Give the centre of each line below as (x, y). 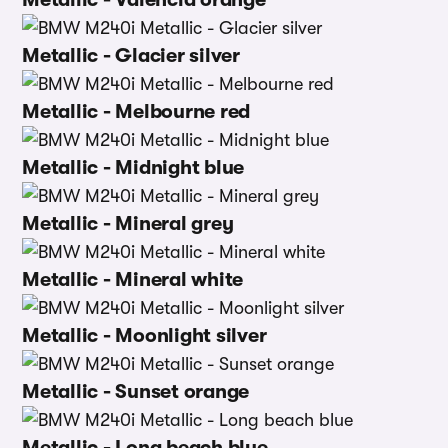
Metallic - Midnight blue (133, 167)
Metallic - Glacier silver (131, 55)
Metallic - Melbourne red (136, 111)
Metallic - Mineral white (132, 279)
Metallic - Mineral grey (128, 223)
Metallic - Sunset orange (135, 391)
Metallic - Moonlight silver (144, 335)
